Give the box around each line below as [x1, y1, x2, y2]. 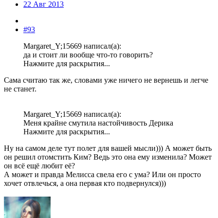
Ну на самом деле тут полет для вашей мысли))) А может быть [4, 144, 212, 153]
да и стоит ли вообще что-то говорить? [23, 51, 153, 59]
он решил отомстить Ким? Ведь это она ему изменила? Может [4, 153, 212, 162]
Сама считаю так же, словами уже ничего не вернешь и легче [4, 76, 208, 85]
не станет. [4, 85, 36, 93]
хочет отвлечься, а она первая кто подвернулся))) [4, 179, 166, 188]
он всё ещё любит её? [4, 162, 75, 170]
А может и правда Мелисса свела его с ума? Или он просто [4, 170, 201, 179]
